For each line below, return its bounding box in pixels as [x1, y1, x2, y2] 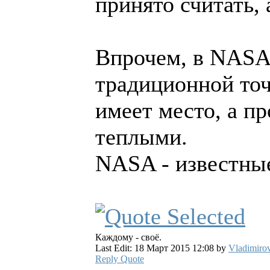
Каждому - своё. [95, 232, 162, 243]
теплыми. [95, 124, 187, 150]
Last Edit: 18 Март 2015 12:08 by [95, 243, 228, 254]
